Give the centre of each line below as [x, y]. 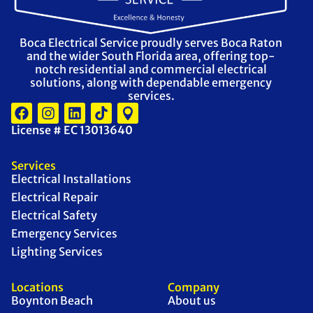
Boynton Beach [52, 300]
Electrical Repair [54, 197]
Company [194, 287]
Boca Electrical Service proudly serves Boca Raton [151, 42]
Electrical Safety [54, 215]
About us [192, 300]
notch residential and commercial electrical [151, 69]
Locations [37, 287]
